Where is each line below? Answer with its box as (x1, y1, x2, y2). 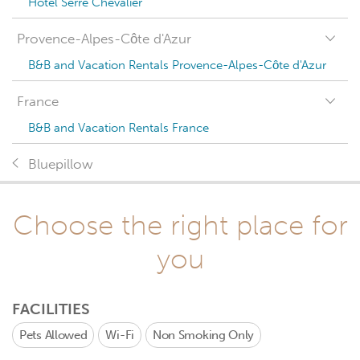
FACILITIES (12, 300, 90, 318)
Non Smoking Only (152, 328, 255, 342)
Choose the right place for (12, 208, 348, 242)
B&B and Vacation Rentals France (28, 121, 209, 135)
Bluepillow (28, 156, 93, 173)
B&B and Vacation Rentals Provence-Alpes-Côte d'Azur (28, 58, 326, 72)
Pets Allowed (19, 328, 88, 342)
